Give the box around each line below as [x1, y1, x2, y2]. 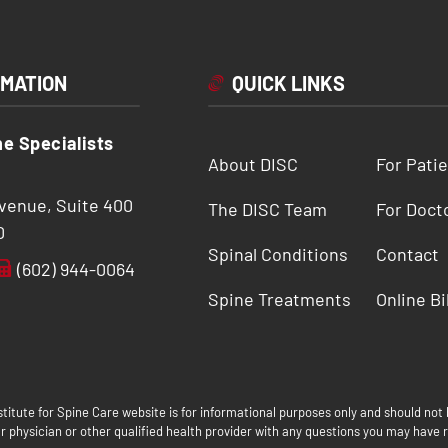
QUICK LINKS [231, 71, 345, 95]
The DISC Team [207, 198, 327, 220]
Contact [376, 243, 440, 265]
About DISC [207, 153, 298, 175]
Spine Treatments [207, 288, 351, 310]
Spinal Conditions [207, 243, 348, 265]
